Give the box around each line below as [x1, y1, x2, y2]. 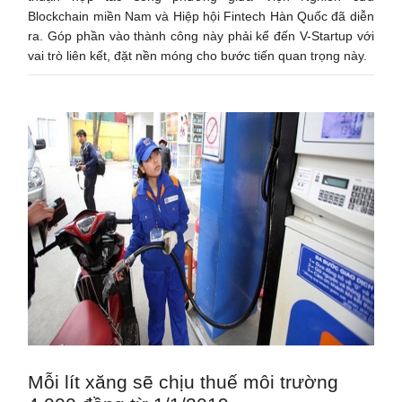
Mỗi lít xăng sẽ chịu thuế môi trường [28, 371, 339, 392]
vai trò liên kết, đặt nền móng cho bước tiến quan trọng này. [28, 48, 368, 63]
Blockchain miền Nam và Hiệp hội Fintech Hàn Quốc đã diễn [28, 8, 374, 23]
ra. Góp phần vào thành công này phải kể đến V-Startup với [28, 28, 374, 43]
